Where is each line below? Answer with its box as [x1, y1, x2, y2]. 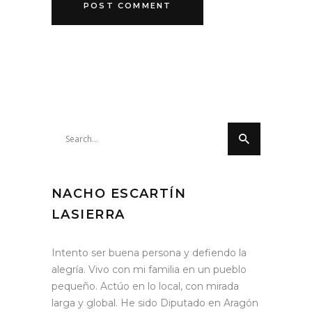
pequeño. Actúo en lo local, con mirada [52, 280, 239, 293]
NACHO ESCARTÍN [52, 186, 187, 202]
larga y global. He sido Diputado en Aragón [52, 297, 258, 310]
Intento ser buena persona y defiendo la [52, 247, 247, 260]
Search [52, 125, 85, 138]
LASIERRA [52, 207, 125, 223]
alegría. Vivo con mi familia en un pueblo [52, 263, 247, 276]
